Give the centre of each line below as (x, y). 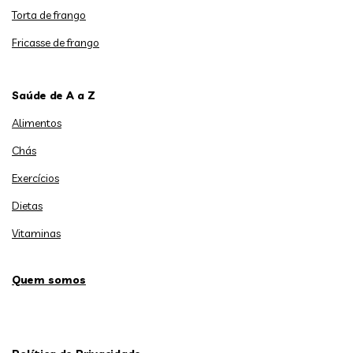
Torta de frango (49, 15)
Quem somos (49, 279)
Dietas (27, 205)
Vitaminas (36, 233)
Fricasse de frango (56, 42)
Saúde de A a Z (54, 95)
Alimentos (37, 123)
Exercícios (35, 178)
